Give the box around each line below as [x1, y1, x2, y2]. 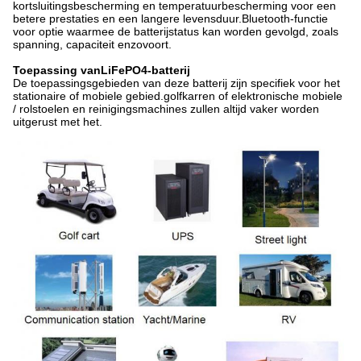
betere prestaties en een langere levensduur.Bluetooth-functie [13, 12, 328, 25]
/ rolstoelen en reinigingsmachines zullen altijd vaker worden [13, 102, 319, 115]
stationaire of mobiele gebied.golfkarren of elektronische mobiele [13, 89, 342, 102]
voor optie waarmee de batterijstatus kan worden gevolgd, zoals [13, 25, 338, 38]
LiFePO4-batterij [101, 64, 190, 77]
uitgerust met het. [13, 115, 102, 128]
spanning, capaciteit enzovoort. [13, 38, 172, 51]
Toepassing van [13, 64, 101, 77]
